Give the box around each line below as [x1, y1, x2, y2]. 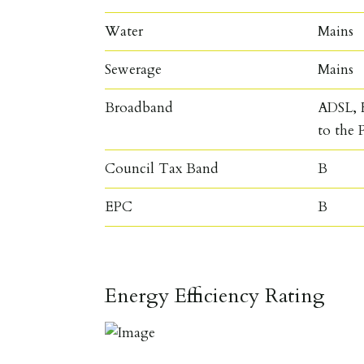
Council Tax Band [105, 158, 219, 178]
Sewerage [105, 59, 162, 79]
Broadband [105, 97, 174, 117]
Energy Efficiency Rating [105, 281, 326, 310]
